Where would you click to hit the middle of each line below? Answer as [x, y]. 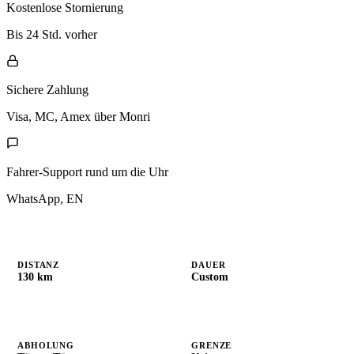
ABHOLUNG [46, 345]
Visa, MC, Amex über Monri [78, 117]
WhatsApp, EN [45, 199]
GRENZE [212, 345]
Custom [210, 277]
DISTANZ [39, 265]
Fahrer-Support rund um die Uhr [87, 172]
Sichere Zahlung [47, 90]
